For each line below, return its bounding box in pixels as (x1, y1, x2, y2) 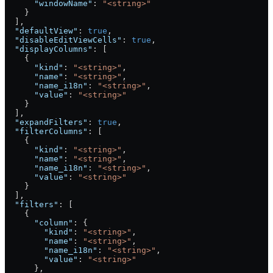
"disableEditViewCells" (5, 35, 122, 45)
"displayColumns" (5, 44, 93, 54)
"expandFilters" (5, 118, 88, 127)
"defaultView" (5, 26, 78, 36)
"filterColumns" (5, 127, 88, 136)
